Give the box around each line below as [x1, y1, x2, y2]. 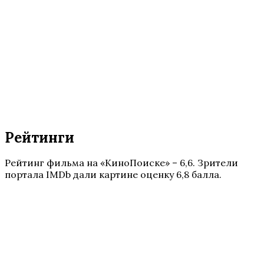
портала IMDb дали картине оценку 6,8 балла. [5, 168, 222, 180]
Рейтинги [5, 128, 74, 147]
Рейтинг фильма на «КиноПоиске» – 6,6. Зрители [5, 156, 238, 169]
